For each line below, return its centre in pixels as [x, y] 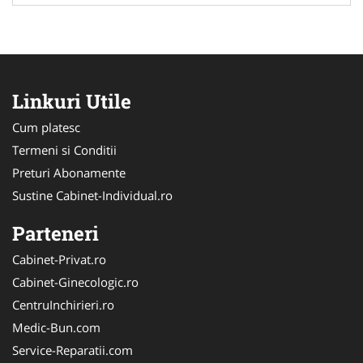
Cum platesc [46, 128]
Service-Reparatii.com [73, 350]
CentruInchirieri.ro [63, 305]
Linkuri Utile [72, 102]
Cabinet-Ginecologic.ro [75, 282]
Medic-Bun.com [56, 328]
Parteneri [56, 234]
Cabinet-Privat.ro [59, 260]
